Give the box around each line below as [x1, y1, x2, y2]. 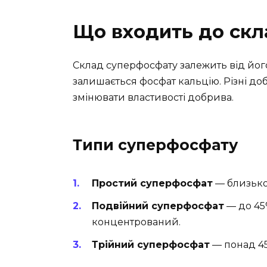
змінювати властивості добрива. [73, 91, 234, 103]
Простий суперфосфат [92, 178, 213, 190]
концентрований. [92, 216, 181, 228]
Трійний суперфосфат [92, 239, 210, 251]
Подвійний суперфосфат [92, 200, 224, 212]
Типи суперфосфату [73, 135, 238, 154]
